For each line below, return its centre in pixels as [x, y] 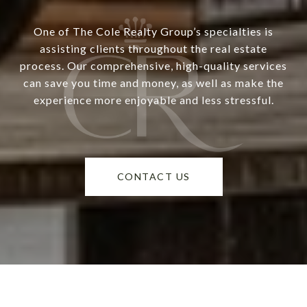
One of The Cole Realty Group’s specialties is [153, 32]
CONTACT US [153, 177]
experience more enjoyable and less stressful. [153, 100]
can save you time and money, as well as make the [153, 83]
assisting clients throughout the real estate [153, 49]
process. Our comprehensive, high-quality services [153, 66]
